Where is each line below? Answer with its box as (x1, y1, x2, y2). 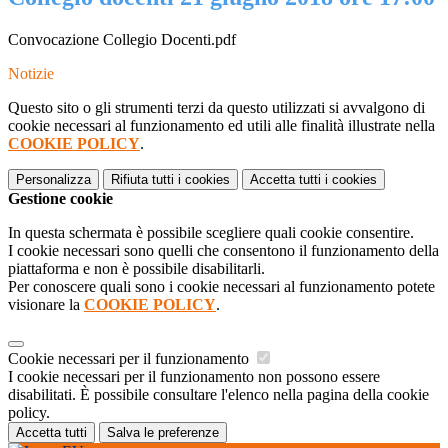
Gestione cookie (8, 190, 113, 208)
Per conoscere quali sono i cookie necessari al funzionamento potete (8, 278, 435, 296)
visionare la (8, 296, 84, 314)
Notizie (8, 65, 54, 83)
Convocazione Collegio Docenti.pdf (8, 31, 236, 49)
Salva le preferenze (107, 425, 219, 441)
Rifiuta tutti (111, 172, 174, 188)
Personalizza (16, 172, 91, 188)
